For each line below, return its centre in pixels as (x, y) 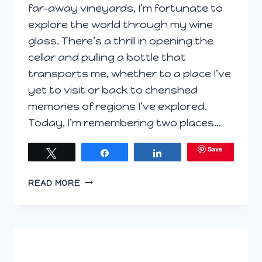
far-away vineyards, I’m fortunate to (125, 8)
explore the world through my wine (120, 24)
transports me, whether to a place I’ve (130, 73)
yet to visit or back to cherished (113, 90)
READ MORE (54, 183)
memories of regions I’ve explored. (118, 106)
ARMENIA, (101, 220)
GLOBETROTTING (116, 180)
